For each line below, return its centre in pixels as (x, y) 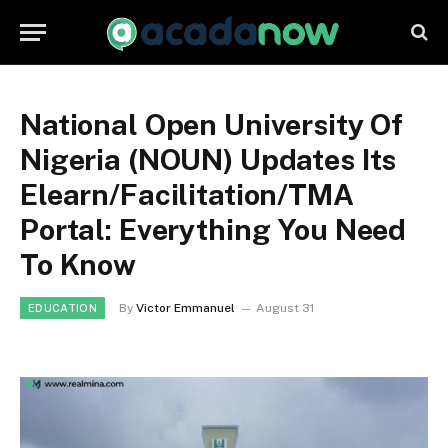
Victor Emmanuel (185, 308)
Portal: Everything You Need (213, 229)
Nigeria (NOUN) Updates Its (208, 159)
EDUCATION (62, 308)
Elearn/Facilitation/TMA (187, 194)
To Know (78, 264)
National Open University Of (212, 124)
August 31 (284, 308)
